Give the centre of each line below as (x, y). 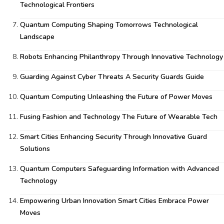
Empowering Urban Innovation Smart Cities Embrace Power (114, 201)
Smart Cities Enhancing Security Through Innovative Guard (113, 137)
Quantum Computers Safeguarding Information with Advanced (119, 169)
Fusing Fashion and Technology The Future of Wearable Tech (119, 117)
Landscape (37, 37)
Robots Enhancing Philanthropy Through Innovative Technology (121, 57)
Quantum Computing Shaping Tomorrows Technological (109, 25)
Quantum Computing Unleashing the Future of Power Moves (116, 97)
